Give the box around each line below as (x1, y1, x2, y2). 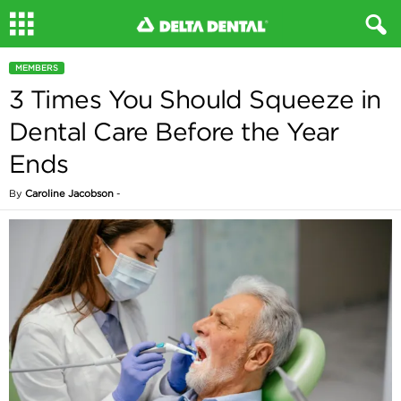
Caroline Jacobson (25, 187, 114, 200)
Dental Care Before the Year (9, 116, 339, 147)
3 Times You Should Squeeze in (9, 84, 381, 115)
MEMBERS (15, 63, 58, 73)
